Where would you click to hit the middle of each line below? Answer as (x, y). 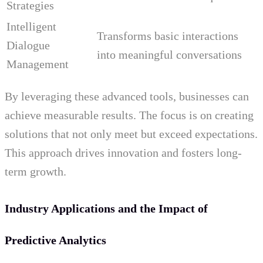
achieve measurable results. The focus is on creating (129, 115)
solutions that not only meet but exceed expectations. (131, 134)
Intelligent (31, 27)
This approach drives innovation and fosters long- (123, 153)
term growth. (36, 172)
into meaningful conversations (169, 55)
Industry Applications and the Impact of (106, 209)
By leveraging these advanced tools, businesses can (127, 97)
